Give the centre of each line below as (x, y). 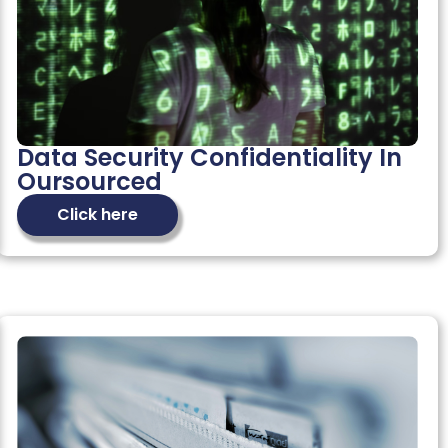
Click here (97, 214)
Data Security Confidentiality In (209, 157)
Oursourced (89, 181)
